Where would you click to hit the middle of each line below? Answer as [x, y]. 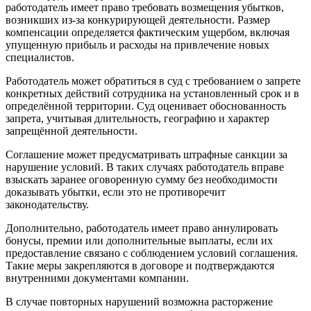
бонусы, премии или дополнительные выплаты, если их [139, 240]
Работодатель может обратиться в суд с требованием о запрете [153, 81]
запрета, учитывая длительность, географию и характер [137, 118]
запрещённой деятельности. [72, 131]
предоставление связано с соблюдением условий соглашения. [152, 253]
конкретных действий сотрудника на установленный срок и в [152, 93]
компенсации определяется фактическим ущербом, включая [148, 32]
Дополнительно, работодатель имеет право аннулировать [142, 228]
